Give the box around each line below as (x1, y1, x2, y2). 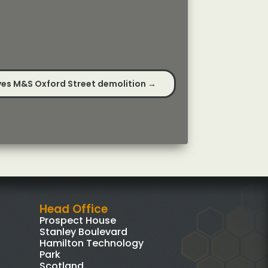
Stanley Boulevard (39, 224, 127, 239)
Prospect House (39, 213, 116, 227)
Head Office (39, 200, 108, 217)
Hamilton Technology (39, 236, 144, 250)
